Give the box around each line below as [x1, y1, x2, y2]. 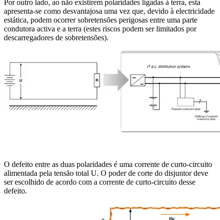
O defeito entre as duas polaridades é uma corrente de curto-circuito [4, 160, 212, 169]
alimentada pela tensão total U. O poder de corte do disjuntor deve [4, 169, 208, 178]
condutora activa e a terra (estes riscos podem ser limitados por [4, 25, 196, 33]
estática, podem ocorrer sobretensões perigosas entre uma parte [4, 16, 197, 25]
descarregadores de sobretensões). [4, 33, 109, 42]
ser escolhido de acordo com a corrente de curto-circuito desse [4, 178, 195, 187]
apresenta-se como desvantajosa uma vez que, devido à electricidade [4, 7, 215, 16]
